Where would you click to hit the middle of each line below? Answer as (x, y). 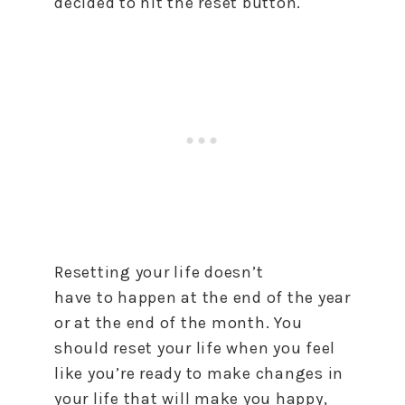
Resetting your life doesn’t (159, 272)
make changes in (273, 373)
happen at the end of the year (232, 297)
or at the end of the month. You (179, 323)
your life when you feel (244, 348)
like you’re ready (120, 373)
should (84, 348)
